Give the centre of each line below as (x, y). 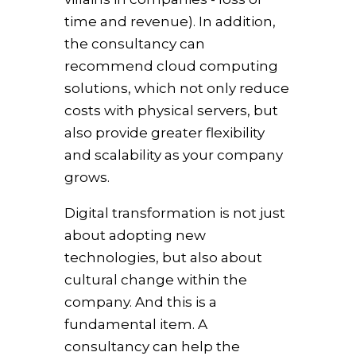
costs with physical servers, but (171, 110)
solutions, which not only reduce (176, 88)
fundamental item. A (135, 324)
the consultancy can (134, 44)
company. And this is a (140, 302)
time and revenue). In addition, (170, 21)
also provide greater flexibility (164, 133)
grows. (87, 177)
